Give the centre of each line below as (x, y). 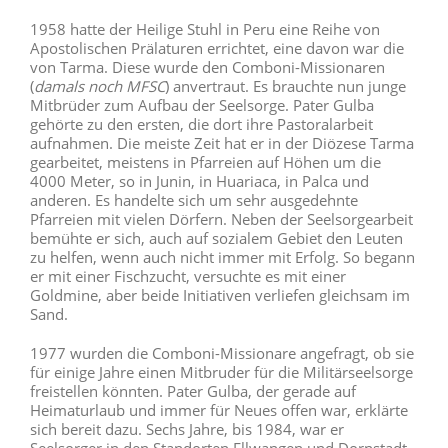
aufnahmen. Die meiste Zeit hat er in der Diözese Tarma (222, 143)
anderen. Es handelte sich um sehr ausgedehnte (194, 200)
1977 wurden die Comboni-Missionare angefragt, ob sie (222, 353)
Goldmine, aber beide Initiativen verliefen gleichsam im (220, 295)
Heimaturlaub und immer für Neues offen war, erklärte (219, 410)
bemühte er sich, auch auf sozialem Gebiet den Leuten (216, 238)
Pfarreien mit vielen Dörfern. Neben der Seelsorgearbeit (221, 219)
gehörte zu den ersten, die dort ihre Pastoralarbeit (201, 124)
